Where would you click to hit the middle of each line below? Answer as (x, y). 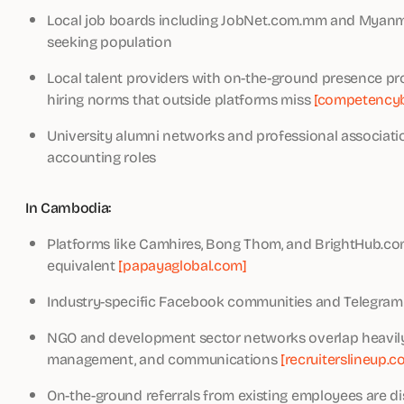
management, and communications (164, 358)
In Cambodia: (69, 207)
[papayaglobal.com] (183, 265)
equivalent (83, 265)
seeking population (110, 41)
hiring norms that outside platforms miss (180, 99)
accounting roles (101, 156)
